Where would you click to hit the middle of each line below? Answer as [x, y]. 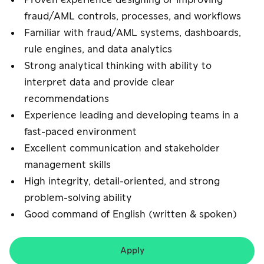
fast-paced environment [80, 132]
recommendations [67, 99]
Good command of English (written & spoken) [131, 214]
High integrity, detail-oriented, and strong [122, 181]
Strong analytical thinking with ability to [118, 66]
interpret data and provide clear [99, 82]
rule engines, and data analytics [98, 49]
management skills [67, 165]
